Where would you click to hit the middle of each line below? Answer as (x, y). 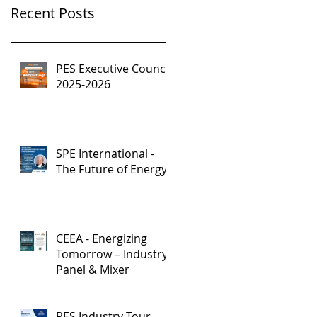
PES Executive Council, (115, 69)
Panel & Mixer (93, 270)
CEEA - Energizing (102, 238)
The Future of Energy (111, 169)
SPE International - (105, 154)
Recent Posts (53, 13)
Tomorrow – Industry (112, 254)
